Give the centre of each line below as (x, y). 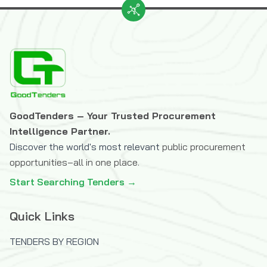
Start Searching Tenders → (73, 182)
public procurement (204, 147)
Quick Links (42, 216)
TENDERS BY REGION (54, 241)
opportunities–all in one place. (74, 162)
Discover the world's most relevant (85, 147)
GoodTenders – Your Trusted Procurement (113, 116)
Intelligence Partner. (60, 131)
